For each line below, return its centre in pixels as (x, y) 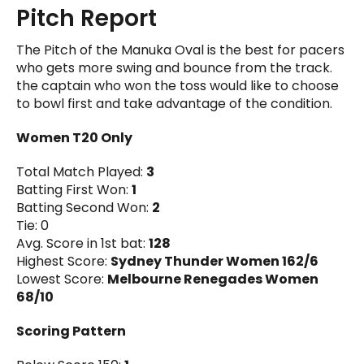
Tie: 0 (32, 225)
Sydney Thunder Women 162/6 (214, 261)
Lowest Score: (62, 279)
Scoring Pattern (71, 331)
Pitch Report (87, 18)
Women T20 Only (74, 137)
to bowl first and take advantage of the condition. (174, 103)
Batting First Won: (74, 189)
